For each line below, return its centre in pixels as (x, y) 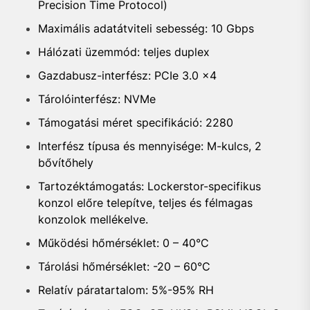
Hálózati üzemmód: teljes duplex (126, 52)
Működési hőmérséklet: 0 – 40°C (125, 243)
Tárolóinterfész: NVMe (99, 99)
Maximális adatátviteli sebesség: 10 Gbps (148, 28)
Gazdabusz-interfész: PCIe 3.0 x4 (129, 75)
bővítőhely (67, 163)
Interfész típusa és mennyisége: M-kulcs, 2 (150, 146)
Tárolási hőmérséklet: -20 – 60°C (126, 266)
